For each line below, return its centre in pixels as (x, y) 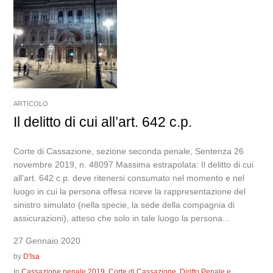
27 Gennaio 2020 (47, 241)
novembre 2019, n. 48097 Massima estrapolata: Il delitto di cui (134, 165)
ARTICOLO (31, 104)
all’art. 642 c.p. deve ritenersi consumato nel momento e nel (129, 178)
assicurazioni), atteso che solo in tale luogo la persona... (122, 218)
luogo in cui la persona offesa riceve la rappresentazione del (130, 191)
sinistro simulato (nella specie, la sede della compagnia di (124, 205)
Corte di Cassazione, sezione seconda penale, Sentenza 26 (129, 151)
